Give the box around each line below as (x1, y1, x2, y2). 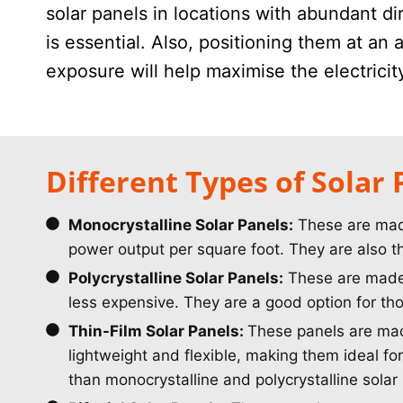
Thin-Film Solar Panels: (68, 321, 247, 340)
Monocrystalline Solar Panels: (68, 215, 293, 234)
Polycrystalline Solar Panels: (68, 268, 283, 287)
